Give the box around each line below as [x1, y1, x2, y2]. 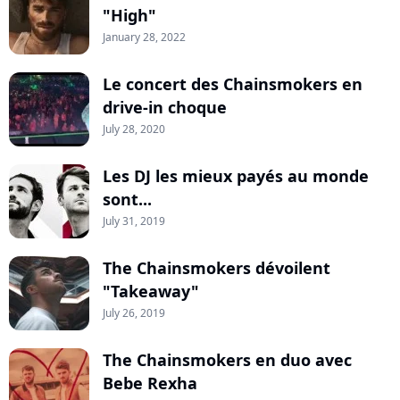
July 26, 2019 [103, 305, 165, 321]
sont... [103, 188, 152, 211]
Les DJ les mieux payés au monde [103, 165, 369, 187]
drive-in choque [103, 96, 227, 119]
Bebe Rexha [103, 372, 197, 395]
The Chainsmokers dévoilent [103, 257, 330, 279]
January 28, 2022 [103, 29, 186, 46]
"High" [103, 4, 156, 27]
